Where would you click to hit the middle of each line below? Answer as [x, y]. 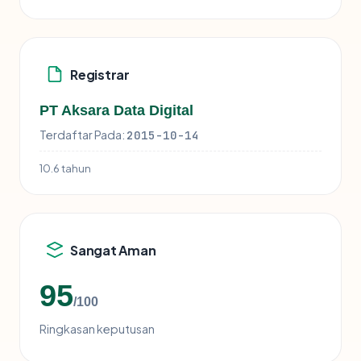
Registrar [100, 74]
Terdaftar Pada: [82, 135]
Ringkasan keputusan [97, 329]
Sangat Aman [113, 250]
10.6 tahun [65, 168]
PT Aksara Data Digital [116, 111]
